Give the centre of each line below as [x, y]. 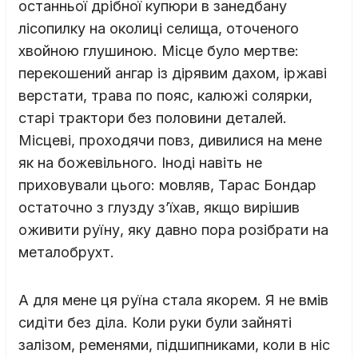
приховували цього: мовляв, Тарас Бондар [167, 185]
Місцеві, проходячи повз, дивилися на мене [170, 140]
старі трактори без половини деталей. [153, 117]
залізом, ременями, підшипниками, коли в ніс [174, 344]
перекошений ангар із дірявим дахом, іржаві [173, 73]
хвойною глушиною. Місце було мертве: [159, 50]
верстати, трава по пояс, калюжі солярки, [165, 95]
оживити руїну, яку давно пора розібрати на [173, 229]
